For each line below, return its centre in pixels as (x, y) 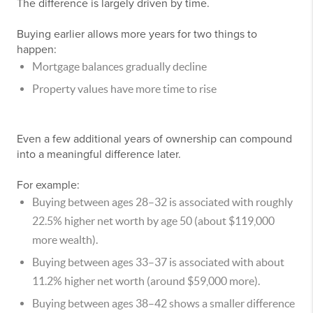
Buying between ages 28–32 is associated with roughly (162, 202)
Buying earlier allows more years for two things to (137, 34)
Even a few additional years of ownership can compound (154, 139)
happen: (37, 50)
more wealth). (65, 240)
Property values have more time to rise (124, 89)
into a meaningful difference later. (99, 154)
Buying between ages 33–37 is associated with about (158, 262)
